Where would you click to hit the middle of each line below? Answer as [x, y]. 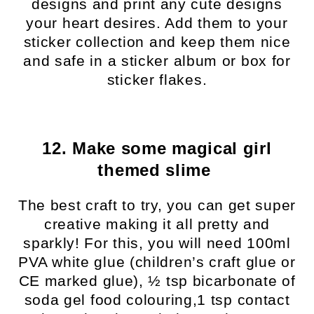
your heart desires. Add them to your [157, 23]
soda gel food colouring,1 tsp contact [157, 300]
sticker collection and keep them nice [157, 42]
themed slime [157, 170]
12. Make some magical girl [157, 149]
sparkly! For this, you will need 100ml [157, 243]
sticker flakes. [157, 80]
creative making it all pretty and [157, 224]
